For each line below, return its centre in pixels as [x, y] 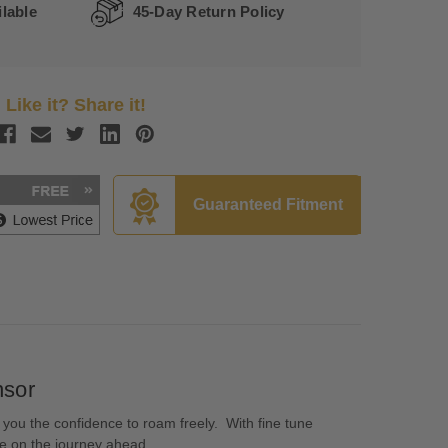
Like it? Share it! [75, 105]
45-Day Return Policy [208, 11]
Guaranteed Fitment [268, 205]
